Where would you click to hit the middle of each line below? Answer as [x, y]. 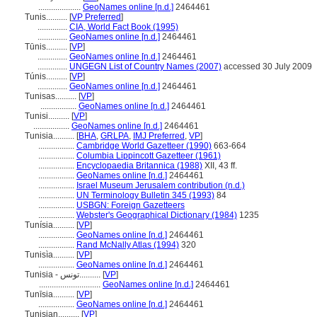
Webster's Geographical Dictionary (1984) [157, 215]
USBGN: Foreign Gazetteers [131, 205]
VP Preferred [96, 17]
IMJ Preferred [159, 136]
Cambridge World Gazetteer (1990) [144, 146]
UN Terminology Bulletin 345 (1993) [145, 195]
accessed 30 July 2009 [267, 67]
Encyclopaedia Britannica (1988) [139, 166]
